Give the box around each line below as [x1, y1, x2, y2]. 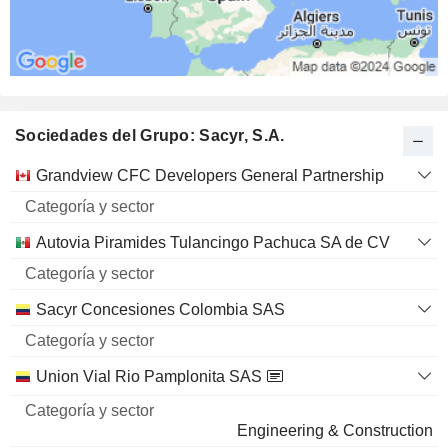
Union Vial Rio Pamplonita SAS [36, 367, 262, 385]
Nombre [14, 185, 71, 203]
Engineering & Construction [237, 421, 433, 439]
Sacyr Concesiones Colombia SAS [36, 300, 285, 318]
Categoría [81, 165, 151, 183]
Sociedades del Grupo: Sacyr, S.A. [15, 126, 285, 144]
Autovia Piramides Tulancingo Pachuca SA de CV [36, 233, 390, 251]
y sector [88, 185, 144, 203]
